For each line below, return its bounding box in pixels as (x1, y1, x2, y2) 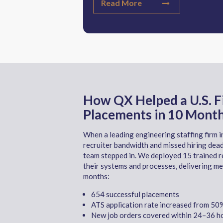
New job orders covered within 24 (91, 211, 202, 220)
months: (83, 172, 110, 181)
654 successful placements (91, 190, 179, 199)
